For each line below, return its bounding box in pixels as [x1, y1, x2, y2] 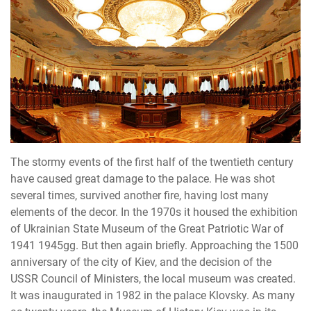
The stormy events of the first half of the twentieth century [10, 155, 294, 169]
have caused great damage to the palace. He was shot [10, 171, 275, 185]
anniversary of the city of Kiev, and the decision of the [10, 255, 271, 269]
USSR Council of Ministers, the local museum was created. [10, 271, 296, 285]
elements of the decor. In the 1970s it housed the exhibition [10, 205, 298, 219]
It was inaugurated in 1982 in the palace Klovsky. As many [10, 288, 295, 302]
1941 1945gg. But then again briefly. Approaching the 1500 [10, 238, 299, 252]
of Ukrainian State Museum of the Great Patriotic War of [10, 221, 284, 235]
